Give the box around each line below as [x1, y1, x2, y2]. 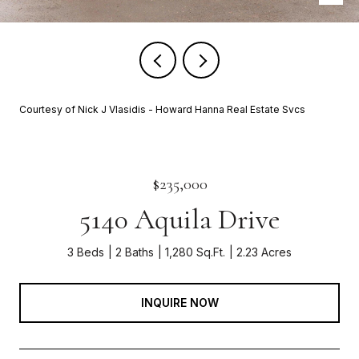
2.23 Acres [236, 245, 292, 259]
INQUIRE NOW [140, 295, 219, 309]
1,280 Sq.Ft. [165, 245, 225, 259]
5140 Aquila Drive [79, 202, 280, 236]
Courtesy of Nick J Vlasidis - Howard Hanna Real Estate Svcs [19, 103, 305, 115]
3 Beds [67, 245, 104, 259]
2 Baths [115, 245, 154, 259]
